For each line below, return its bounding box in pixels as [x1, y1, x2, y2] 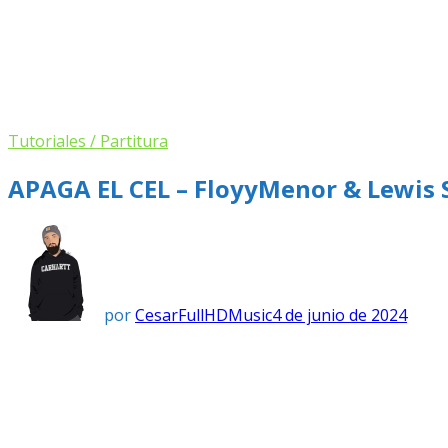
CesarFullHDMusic [135, 303, 272, 326]
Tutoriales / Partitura [8, 130, 168, 152]
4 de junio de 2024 [272, 303, 407, 326]
